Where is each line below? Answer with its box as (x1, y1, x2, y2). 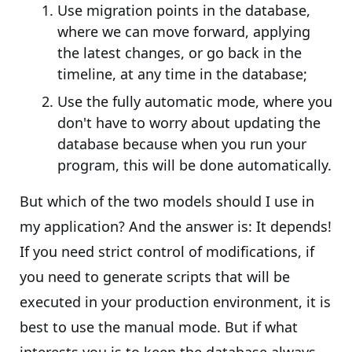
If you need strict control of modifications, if (20, 242, 314, 261)
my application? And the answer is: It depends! (20, 217, 332, 236)
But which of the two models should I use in (20, 192, 314, 211)
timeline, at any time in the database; (57, 64, 307, 83)
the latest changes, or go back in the (57, 43, 302, 62)
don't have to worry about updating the (57, 113, 321, 132)
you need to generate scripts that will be (20, 267, 290, 286)
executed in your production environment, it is (20, 292, 331, 311)
